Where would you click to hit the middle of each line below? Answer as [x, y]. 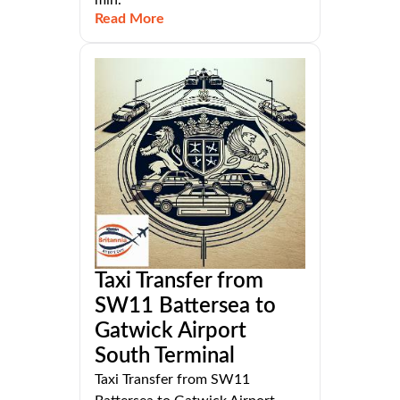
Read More [129, 18]
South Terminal [165, 356]
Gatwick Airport [171, 331]
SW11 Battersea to [185, 306]
